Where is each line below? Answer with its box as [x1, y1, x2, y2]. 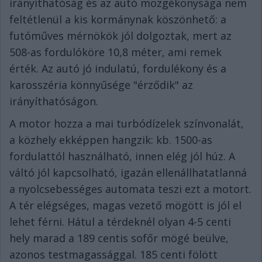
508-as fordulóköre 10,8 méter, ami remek [9, 45, 222, 60]
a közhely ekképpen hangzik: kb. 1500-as [9, 133, 212, 147]
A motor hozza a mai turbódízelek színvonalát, [9, 116, 244, 131]
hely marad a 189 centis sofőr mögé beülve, [9, 231, 229, 246]
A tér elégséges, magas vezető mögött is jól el [9, 198, 242, 213]
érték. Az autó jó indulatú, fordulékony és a [9, 61, 226, 76]
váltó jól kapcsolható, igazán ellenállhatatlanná [9, 166, 247, 180]
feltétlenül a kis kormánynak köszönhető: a [9, 12, 226, 27]
